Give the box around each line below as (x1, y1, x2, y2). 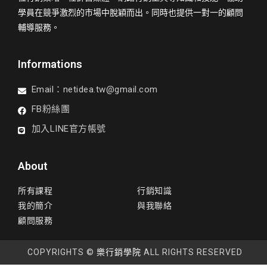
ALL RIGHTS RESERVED (141, 247, 243, 257)
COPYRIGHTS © (24, 247, 97, 257)
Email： (31, 84, 63, 95)
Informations (18, 58, 82, 70)
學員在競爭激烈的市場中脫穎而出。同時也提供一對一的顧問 (18, 8, 243, 17)
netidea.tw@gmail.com (63, 84, 158, 95)
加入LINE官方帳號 (31, 123, 106, 134)
